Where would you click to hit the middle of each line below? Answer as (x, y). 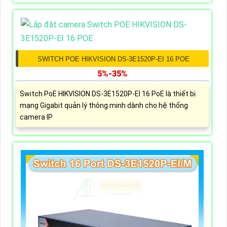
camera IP (36, 117)
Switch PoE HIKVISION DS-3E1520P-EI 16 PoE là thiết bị (108, 94)
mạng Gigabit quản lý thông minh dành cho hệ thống (104, 106)
